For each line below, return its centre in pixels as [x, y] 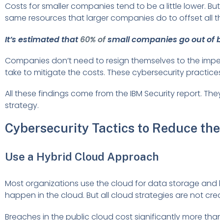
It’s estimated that [42, 39]
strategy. [22, 105]
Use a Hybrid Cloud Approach [82, 157]
